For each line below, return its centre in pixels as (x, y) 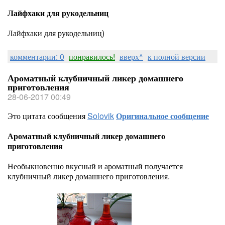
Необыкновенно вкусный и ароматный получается (95, 166)
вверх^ (131, 57)
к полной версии (177, 57)
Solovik (101, 116)
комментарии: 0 (37, 57)
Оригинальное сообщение (162, 116)
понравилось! (92, 57)
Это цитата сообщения (47, 116)
